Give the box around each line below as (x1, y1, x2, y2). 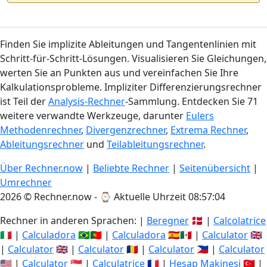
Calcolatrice (213, 214, 266, 227)
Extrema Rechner (170, 123, 246, 136)
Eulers (186, 109, 214, 122)
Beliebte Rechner (93, 162, 169, 175)
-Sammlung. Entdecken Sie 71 (125, 95, 258, 108)
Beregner (147, 214, 189, 227)
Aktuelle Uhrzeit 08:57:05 (114, 190, 225, 203)
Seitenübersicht (179, 162, 250, 175)
